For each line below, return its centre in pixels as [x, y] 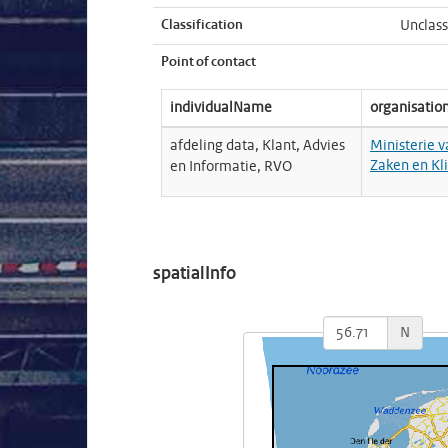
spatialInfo [194, 274]
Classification [202, 25]
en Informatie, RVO [231, 167]
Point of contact [208, 62]
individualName [221, 108]
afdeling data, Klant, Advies [257, 146]
